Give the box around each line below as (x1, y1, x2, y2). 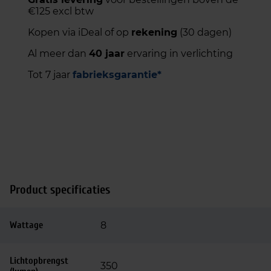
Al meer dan (28, 48, 89, 59)
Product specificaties (10, 183, 110, 197)
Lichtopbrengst (10, 255, 68, 266)
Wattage (10, 220, 43, 230)
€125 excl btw (28, 5, 94, 17)
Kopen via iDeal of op (28, 27, 131, 38)
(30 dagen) (177, 27, 232, 38)
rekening (131, 27, 177, 38)
